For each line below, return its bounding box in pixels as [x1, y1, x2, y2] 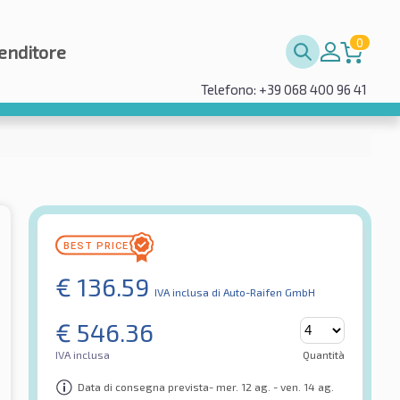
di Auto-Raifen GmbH [212, 285, 315, 298]
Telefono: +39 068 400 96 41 [201, 81, 367, 97]
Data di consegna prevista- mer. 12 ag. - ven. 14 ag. [78, 380, 334, 394]
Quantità [303, 347, 345, 361]
